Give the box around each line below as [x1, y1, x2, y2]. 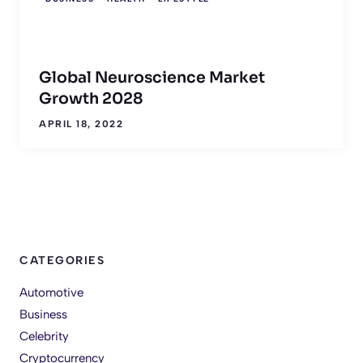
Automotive [19, 284, 83, 300]
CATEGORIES [19, 253, 105, 267]
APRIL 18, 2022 [39, 117, 123, 130]
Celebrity [19, 328, 69, 344]
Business [19, 306, 67, 322]
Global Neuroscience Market [39, 67, 265, 88]
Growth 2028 [39, 88, 143, 109]
